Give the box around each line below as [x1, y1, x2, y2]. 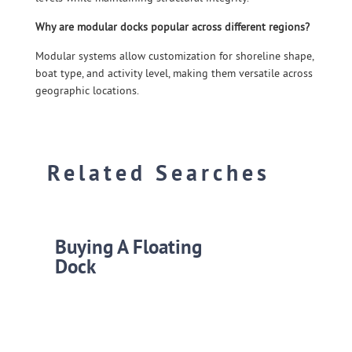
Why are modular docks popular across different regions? [35, 20, 310, 34]
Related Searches [47, 158, 270, 187]
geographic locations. [35, 83, 139, 97]
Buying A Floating [55, 234, 202, 259]
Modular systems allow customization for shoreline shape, [35, 49, 313, 63]
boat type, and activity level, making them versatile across [35, 66, 313, 80]
